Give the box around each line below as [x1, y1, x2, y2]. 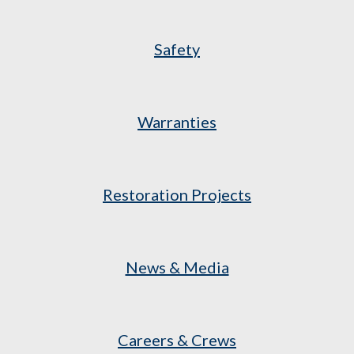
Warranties [137, 112, 217, 131]
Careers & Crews [118, 330, 236, 349]
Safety [154, 40, 200, 58]
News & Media [125, 258, 229, 277]
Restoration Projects [103, 185, 251, 204]
